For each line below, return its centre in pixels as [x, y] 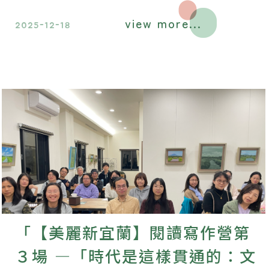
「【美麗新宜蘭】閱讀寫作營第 [133, 234]
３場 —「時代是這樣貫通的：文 [136, 257]
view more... [163, 23]
